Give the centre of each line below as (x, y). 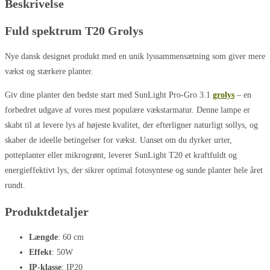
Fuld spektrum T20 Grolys (74, 30)
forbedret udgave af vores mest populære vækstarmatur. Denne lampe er (127, 110)
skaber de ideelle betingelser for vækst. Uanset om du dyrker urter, (118, 140)
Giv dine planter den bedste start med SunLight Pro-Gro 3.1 (109, 95)
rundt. (15, 186)
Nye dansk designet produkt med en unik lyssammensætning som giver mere (135, 57)
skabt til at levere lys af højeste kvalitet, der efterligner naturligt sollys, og (131, 125)
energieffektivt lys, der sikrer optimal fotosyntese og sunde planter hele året (134, 171)
